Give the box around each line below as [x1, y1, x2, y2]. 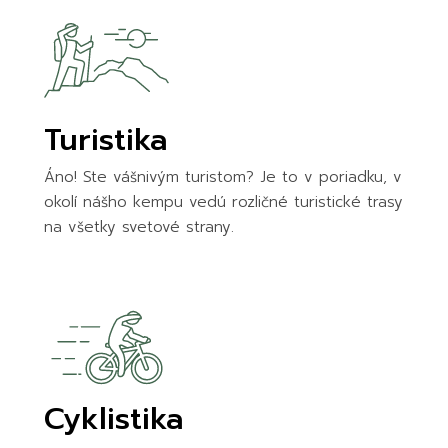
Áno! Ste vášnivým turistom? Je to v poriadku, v [43, 165, 402, 188]
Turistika [43, 116, 168, 163]
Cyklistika [43, 395, 184, 442]
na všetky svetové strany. [43, 215, 234, 238]
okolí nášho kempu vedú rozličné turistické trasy [43, 190, 403, 213]
